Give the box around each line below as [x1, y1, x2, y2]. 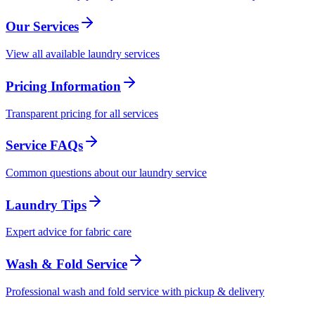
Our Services [6, 19, 79, 34]
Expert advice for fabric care [6, 226, 131, 238]
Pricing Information [6, 78, 121, 94]
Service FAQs [6, 138, 83, 153]
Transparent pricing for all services [6, 107, 158, 120]
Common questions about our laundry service [6, 166, 207, 179]
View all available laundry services [6, 48, 160, 60]
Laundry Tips [6, 197, 86, 212]
